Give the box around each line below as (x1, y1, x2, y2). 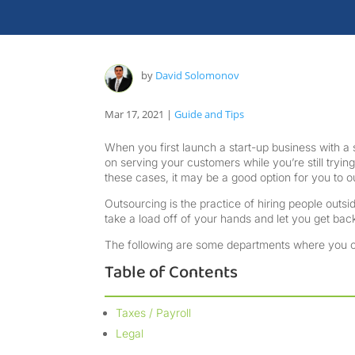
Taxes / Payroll (116, 306, 191, 320)
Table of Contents (105, 258, 238, 288)
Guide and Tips (174, 107, 244, 122)
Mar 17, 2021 (105, 107, 164, 122)
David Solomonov (155, 67, 239, 82)
